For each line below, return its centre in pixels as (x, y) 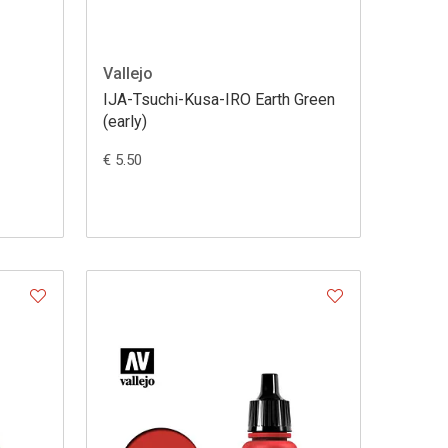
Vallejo (127, 74)
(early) (124, 122)
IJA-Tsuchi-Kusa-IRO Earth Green (218, 100)
